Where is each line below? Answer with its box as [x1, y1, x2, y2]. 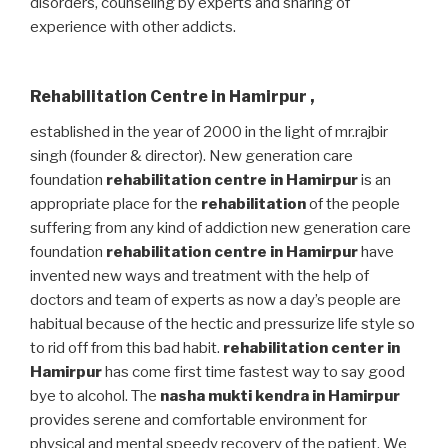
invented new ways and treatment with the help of [30, 266, 369, 285]
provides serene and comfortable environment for [30, 410, 367, 429]
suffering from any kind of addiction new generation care [30, 218, 411, 237]
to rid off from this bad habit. [30, 338, 220, 357]
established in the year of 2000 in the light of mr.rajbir [30, 122, 388, 141]
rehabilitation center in [220, 338, 400, 357]
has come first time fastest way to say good [105, 362, 405, 381]
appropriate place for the [30, 194, 201, 213]
